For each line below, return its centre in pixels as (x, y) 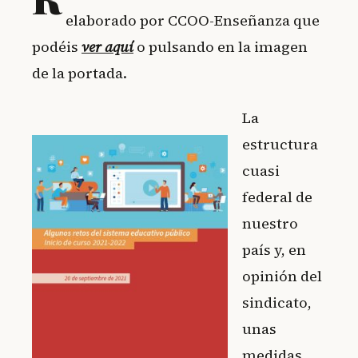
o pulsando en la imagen (221, 47)
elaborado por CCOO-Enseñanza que (193, 21)
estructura (280, 145)
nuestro (270, 224)
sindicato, (277, 303)
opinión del (282, 276)
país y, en (274, 250)
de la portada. (80, 74)
